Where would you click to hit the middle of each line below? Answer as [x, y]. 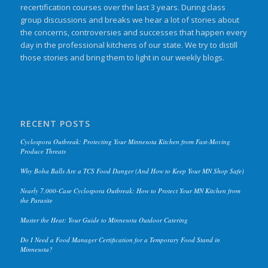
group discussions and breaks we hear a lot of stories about [130, 19]
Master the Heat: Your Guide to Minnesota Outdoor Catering [104, 220]
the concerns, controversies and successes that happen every [133, 32]
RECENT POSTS [55, 124]
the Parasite [36, 200]
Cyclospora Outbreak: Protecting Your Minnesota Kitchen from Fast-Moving [125, 142]
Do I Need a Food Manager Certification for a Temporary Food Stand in [120, 240]
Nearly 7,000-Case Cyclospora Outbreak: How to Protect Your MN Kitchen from [130, 191]
